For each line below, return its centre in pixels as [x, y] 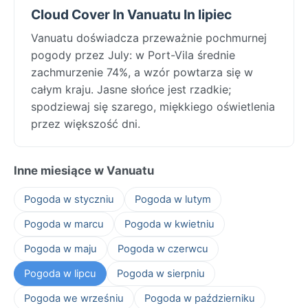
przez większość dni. [86, 123]
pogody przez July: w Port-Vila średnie [133, 55]
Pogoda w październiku [200, 298]
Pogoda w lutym [173, 199]
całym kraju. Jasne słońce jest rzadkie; [131, 89]
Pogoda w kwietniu [169, 224]
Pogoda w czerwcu [163, 249]
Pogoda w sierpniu [161, 273]
